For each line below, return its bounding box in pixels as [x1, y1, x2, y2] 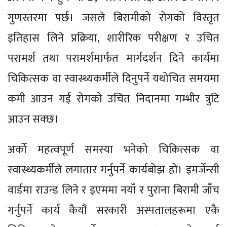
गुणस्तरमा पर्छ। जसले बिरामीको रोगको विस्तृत [8, 8, 219, 27]
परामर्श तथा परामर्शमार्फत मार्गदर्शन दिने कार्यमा [8, 49, 219, 68]
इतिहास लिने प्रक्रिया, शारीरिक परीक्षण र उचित [8, 28, 219, 48]
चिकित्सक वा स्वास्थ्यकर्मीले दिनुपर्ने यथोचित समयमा [8, 69, 219, 88]
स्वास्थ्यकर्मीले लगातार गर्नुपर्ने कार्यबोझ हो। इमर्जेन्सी [8, 160, 219, 179]
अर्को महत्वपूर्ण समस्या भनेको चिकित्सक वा [8, 140, 219, 159]
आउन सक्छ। [8, 109, 59, 129]
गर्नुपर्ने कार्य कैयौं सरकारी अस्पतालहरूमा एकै [8, 201, 219, 220]
